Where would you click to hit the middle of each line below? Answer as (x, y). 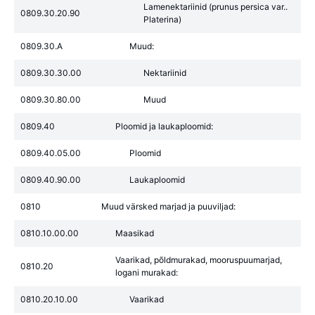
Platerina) (162, 19)
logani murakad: (147, 272)
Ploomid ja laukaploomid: (164, 126)
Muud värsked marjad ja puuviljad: (168, 206)
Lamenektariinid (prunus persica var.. (216, 7)
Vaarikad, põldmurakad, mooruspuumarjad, (199, 260)
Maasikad (135, 233)
